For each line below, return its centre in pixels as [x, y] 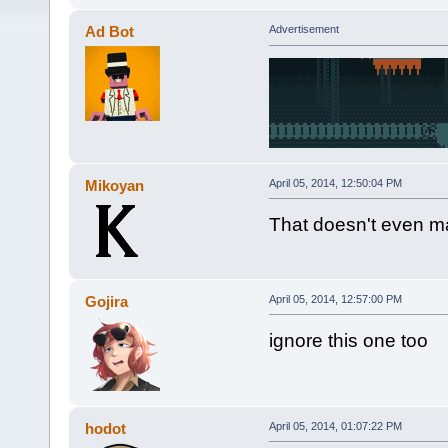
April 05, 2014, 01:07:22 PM [335, 425]
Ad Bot [110, 32]
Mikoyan [115, 185]
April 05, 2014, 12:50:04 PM [335, 182]
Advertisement [303, 29]
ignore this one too [348, 340]
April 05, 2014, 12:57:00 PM [335, 298]
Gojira [107, 301]
